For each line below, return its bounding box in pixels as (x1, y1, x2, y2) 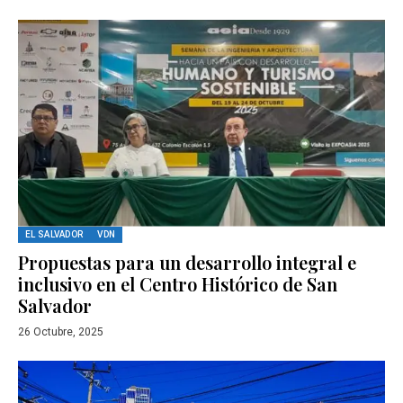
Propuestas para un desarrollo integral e (18, 249, 356, 274)
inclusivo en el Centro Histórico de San (18, 271, 337, 296)
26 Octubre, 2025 (18, 325, 103, 338)
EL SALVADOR (25, 228, 84, 239)
